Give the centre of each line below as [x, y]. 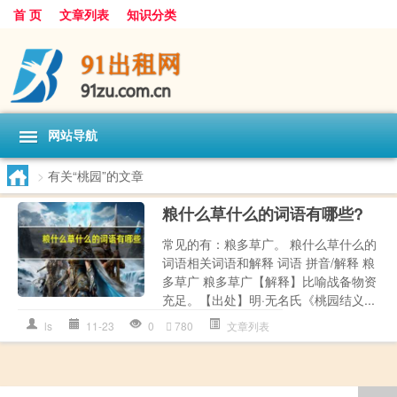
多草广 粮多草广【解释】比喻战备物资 [270, 280]
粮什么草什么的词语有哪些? [263, 213]
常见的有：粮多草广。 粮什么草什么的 [270, 243]
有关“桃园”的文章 [96, 175]
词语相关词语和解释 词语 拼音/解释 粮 [269, 262]
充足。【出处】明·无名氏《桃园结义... [269, 299]
